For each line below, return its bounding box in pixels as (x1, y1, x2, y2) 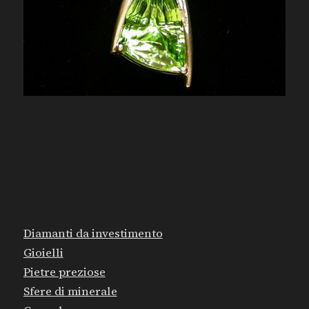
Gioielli (23, 245, 63, 261)
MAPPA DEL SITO (23, 196, 143, 214)
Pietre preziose (23, 264, 106, 281)
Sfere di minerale (23, 283, 117, 300)
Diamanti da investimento (23, 226, 163, 242)
